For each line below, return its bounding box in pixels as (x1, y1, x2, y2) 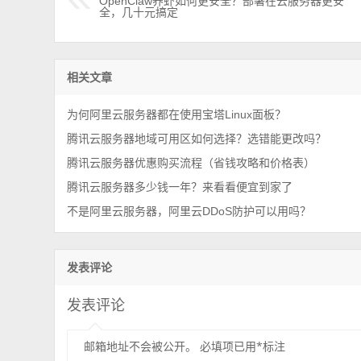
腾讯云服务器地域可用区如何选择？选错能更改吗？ (67, 131, 327, 145)
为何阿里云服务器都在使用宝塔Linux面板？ (67, 107, 287, 121)
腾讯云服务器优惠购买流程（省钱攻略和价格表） (67, 156, 316, 169)
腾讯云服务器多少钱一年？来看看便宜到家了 (67, 180, 293, 193)
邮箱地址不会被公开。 (84, 338, 197, 354)
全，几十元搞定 (99, 5, 179, 19)
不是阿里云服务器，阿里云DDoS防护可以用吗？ (67, 204, 312, 218)
